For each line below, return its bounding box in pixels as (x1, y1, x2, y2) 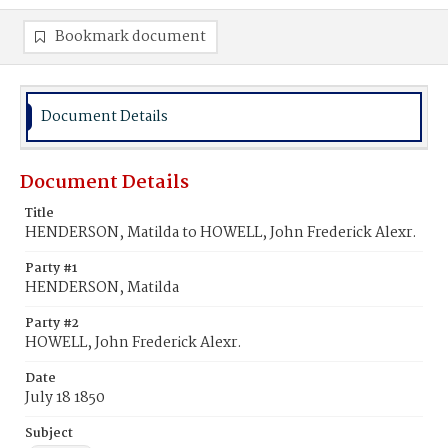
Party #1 (25, 258, 77, 279)
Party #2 (25, 313, 79, 334)
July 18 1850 (25, 386, 105, 410)
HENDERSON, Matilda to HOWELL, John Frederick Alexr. (25, 221, 417, 245)
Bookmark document (55, 25, 206, 49)
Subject (25, 423, 73, 444)
